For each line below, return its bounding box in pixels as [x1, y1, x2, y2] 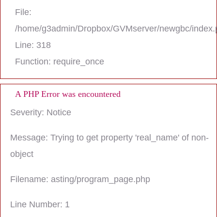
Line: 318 [15, 40, 51, 50]
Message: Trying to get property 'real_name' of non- [10, 133, 209, 142]
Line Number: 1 [10, 200, 70, 209]
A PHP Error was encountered [15, 89, 121, 99]
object [10, 149, 33, 159]
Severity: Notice [10, 108, 71, 117]
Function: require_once [15, 57, 104, 66]
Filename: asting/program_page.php [10, 174, 150, 184]
